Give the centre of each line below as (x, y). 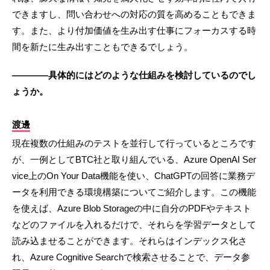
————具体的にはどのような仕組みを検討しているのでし (134, 75)
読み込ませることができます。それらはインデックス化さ (130, 241)
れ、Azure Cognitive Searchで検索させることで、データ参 (131, 257)
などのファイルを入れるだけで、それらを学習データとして (134, 225)
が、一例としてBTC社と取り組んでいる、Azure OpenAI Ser (134, 160)
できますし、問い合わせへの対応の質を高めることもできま (134, 14)
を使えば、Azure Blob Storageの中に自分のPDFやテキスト (132, 209)
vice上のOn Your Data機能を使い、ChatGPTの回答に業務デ (133, 176)
